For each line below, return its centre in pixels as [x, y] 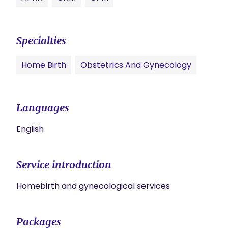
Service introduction [64, 165]
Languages [43, 108]
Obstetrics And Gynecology [136, 65]
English [30, 129]
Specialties [41, 40]
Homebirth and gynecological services [93, 186]
